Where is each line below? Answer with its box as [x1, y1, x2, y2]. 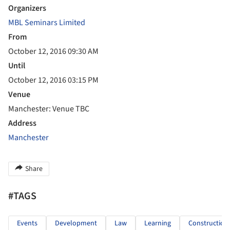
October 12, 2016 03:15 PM [8, 74, 99, 86]
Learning [144, 218, 171, 228]
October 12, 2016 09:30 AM [8, 46, 99, 57]
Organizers [8, 3, 46, 14]
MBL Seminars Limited [8, 17, 85, 28]
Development [55, 218, 97, 228]
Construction [188, 218, 228, 228]
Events [17, 218, 37, 228]
